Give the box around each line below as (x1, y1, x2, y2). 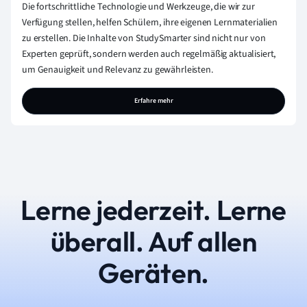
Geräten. (98, 256, 209, 291)
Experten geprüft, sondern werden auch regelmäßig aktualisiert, (22, 47, 276, 62)
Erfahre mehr (134, 96, 173, 106)
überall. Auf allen (50, 224, 257, 259)
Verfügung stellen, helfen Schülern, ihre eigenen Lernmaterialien (22, 16, 278, 30)
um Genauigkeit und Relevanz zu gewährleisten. (22, 63, 213, 77)
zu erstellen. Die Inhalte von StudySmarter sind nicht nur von (22, 32, 266, 46)
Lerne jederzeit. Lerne (21, 193, 286, 228)
